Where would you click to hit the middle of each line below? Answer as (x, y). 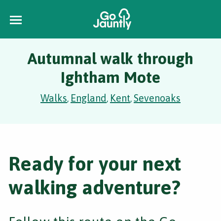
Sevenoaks (157, 98)
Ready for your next (95, 164)
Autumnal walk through (110, 58)
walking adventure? (94, 187)
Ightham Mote (110, 77)
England (89, 98)
